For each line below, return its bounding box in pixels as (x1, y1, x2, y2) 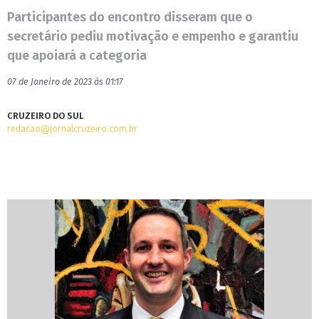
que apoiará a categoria (7, 48, 147, 63)
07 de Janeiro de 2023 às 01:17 (7, 76, 123, 87)
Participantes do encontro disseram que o (7, 9, 253, 25)
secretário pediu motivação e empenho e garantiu (7, 28, 298, 44)
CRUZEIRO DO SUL (7, 110, 84, 121)
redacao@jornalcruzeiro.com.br (7, 123, 137, 134)
